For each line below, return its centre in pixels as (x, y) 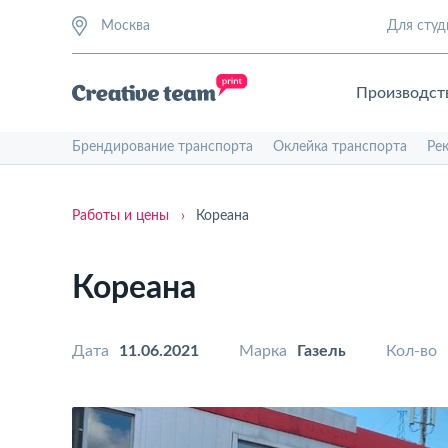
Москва (125, 26)
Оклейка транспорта (340, 147)
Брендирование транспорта (162, 147)
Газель (321, 351)
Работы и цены (120, 216)
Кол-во (411, 351)
